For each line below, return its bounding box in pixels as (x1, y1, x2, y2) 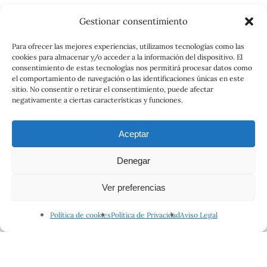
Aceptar (118, 128, 149, 139)
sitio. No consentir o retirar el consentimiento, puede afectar (12, 85, 213, 94)
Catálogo (15, 229, 50, 240)
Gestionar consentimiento (79, 15, 188, 27)
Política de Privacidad (110, 210, 180, 219)
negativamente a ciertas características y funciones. (12, 95, 183, 104)
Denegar (117, 155, 150, 166)
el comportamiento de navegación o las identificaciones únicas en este (12, 74, 244, 83)
